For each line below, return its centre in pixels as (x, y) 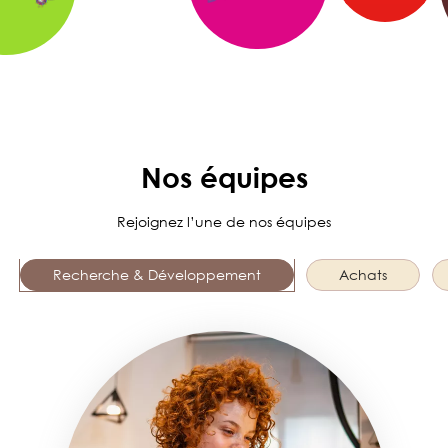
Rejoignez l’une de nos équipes (224, 222)
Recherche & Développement (157, 275)
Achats (363, 275)
